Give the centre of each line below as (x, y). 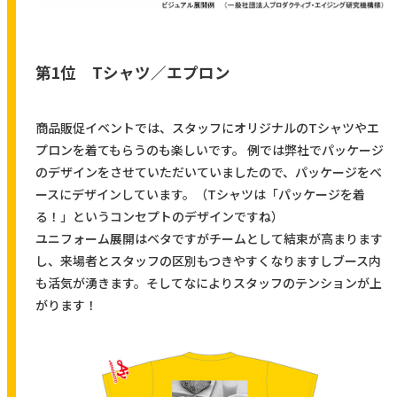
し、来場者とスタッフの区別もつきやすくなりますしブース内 (208, 260)
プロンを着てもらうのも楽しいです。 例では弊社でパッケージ (209, 149)
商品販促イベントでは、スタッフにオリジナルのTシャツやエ (207, 127)
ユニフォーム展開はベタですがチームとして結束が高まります (209, 238)
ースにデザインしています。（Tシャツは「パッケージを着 (200, 194)
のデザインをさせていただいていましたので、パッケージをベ (208, 171)
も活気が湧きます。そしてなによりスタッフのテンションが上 (208, 282)
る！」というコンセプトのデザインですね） (159, 216)
